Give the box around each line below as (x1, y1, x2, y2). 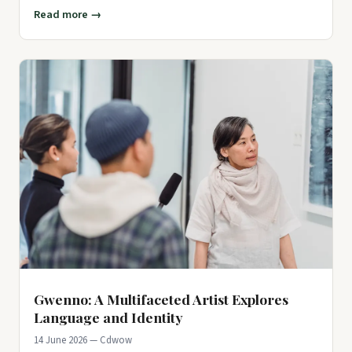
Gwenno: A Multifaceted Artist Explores (34, 289, 288, 308)
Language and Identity (34, 307, 183, 326)
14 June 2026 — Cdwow (34, 332, 132, 347)
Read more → (34, 6, 101, 24)
